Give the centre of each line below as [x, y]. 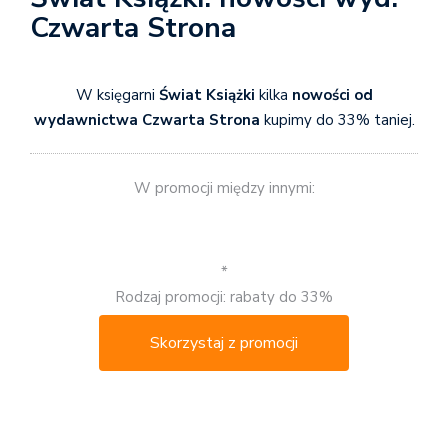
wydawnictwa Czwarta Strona [148, 119]
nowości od [332, 94]
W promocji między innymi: [224, 188]
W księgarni [117, 94]
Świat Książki [208, 94]
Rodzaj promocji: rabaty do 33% [224, 296]
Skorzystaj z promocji [224, 342]
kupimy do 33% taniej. [339, 119]
